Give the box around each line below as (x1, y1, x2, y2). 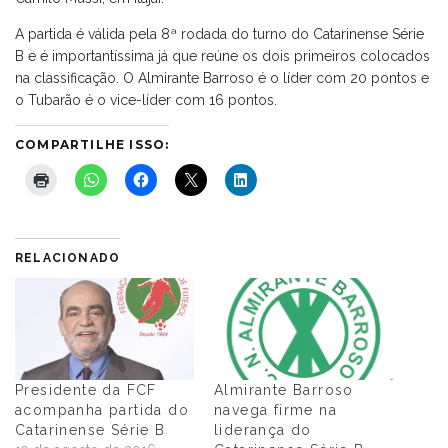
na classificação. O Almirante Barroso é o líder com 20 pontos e (15, 69, 429, 86)
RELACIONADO (15, 250, 121, 265)
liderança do (214, 422, 312, 439)
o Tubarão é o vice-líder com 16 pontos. (15, 91, 277, 108)
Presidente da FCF (15, 381, 157, 398)
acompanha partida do (15, 401, 189, 418)
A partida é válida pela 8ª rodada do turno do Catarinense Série (15, 25, 424, 42)
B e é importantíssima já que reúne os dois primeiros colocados (15, 47, 430, 64)
